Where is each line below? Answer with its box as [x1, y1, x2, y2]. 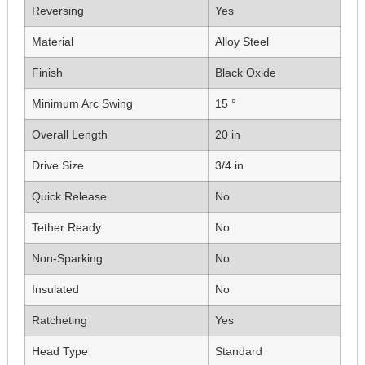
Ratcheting [32, 313, 87, 327]
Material [32, 34, 73, 48]
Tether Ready [32, 220, 101, 234]
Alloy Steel [215, 34, 269, 48]
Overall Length [32, 127, 108, 141]
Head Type [32, 344, 88, 358]
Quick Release [32, 189, 107, 203]
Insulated [32, 282, 79, 296]
